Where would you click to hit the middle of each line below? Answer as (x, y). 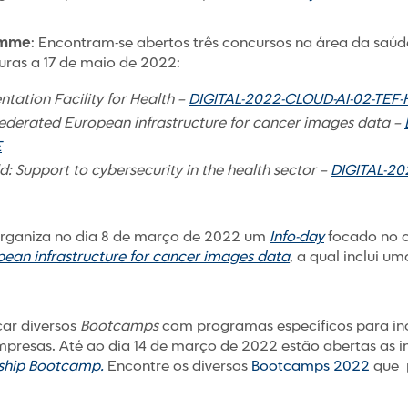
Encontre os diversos (178, 367)
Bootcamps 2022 (311, 367)
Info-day (297, 237)
